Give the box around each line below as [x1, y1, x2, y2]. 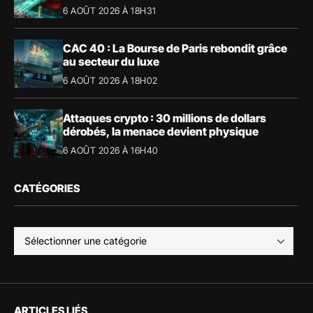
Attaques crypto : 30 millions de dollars [63, 110, 266, 125]
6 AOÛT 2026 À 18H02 [63, 74, 158, 86]
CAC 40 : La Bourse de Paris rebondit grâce [63, 41, 287, 55]
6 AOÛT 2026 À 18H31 [63, 4, 156, 16]
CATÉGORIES [14, 182, 80, 196]
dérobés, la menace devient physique [63, 124, 259, 138]
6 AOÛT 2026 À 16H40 [63, 144, 159, 156]
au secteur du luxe [63, 54, 159, 68]
